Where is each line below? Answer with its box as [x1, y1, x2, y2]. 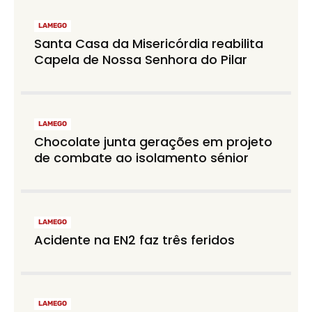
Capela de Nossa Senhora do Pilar [34, 51, 248, 69]
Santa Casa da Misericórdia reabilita [34, 35, 264, 53]
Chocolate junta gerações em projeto [34, 132, 273, 150]
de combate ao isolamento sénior [34, 148, 249, 166]
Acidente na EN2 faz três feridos [34, 231, 235, 249]
